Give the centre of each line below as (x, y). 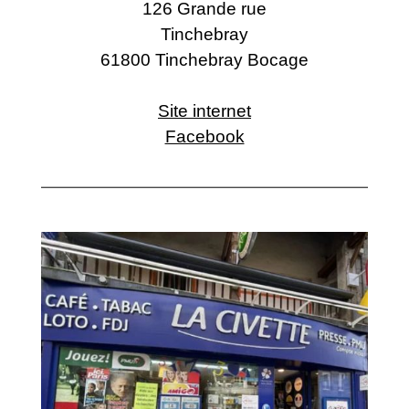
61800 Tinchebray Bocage (204, 59)
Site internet (204, 110)
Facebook (204, 136)
